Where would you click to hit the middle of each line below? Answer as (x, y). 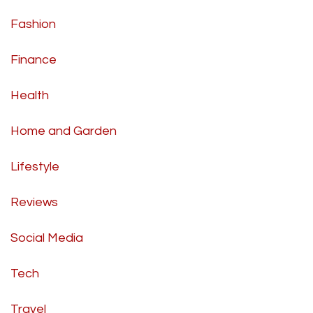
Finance (34, 59)
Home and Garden (64, 131)
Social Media (47, 238)
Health (30, 95)
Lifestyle (35, 166)
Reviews (34, 202)
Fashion (33, 24)
